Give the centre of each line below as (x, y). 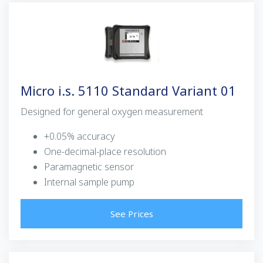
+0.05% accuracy (80, 136)
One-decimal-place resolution (105, 151)
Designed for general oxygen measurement (112, 111)
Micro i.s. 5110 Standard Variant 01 (128, 90)
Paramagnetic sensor (89, 166)
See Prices (131, 213)
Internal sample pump (89, 182)
